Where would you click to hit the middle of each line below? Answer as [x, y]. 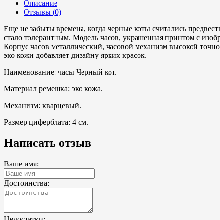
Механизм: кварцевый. [42, 105]
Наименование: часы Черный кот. [60, 72]
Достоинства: [27, 183]
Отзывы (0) [42, 12]
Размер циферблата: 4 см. [46, 122]
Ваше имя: [21, 164]
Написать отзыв [48, 143]
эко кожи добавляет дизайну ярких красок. [75, 55]
